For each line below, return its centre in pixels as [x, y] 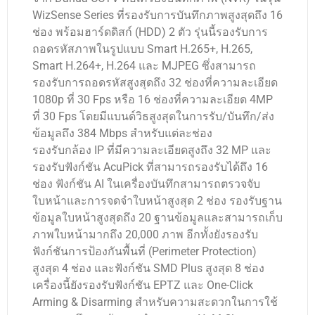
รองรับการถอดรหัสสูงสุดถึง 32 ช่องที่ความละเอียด [155, 83]
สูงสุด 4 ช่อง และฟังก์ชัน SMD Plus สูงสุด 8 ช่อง [148, 269]
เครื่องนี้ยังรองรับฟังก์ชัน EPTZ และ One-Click [143, 285]
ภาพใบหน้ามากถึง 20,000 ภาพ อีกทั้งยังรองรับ [145, 235]
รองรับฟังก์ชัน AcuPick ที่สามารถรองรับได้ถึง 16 [150, 167]
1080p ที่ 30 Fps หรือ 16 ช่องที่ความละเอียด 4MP [153, 100]
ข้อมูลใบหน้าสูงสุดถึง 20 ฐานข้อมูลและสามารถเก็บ [157, 218]
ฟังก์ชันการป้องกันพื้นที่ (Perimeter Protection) [144, 252]
